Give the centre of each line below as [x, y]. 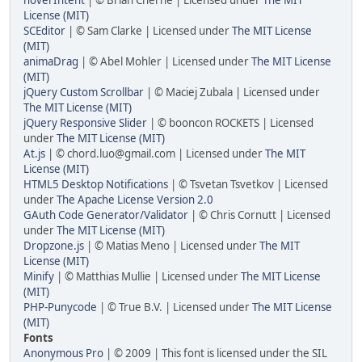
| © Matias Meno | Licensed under [172, 245]
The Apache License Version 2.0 [135, 199]
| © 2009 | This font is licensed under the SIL [215, 353]
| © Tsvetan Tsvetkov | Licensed [248, 184]
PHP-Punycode [60, 307]
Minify [39, 276]
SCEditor [44, 30]
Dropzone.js [54, 245]
